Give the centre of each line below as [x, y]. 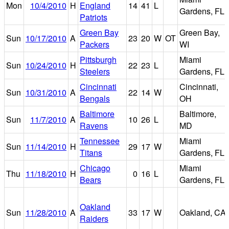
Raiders [94, 218]
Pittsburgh [98, 59]
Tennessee [100, 141]
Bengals [95, 98]
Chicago [95, 168]
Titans [91, 152]
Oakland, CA [203, 212]
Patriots [94, 17]
